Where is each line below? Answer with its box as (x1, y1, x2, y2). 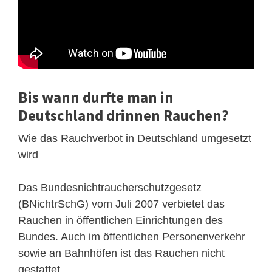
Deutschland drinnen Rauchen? (18, 105, 229, 125)
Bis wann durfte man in (18, 87, 174, 107)
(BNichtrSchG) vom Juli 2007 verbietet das (18, 197, 225, 210)
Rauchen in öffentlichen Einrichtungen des (18, 214, 223, 226)
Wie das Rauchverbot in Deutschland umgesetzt (18, 132, 251, 144)
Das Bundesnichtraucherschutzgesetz (18, 181, 202, 194)
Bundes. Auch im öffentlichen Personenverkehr (18, 230, 245, 243)
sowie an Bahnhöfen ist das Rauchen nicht (18, 246, 225, 259)
